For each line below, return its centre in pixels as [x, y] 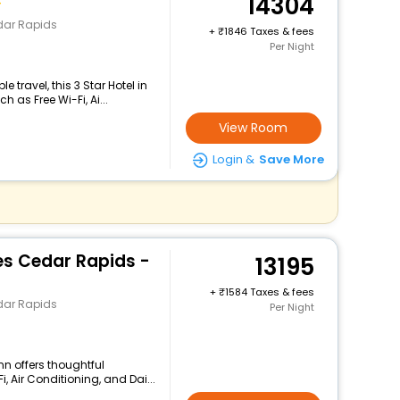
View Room [254, 128]
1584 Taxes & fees [269, 292]
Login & [233, 159]
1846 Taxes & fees [269, 31]
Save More [291, 159]
